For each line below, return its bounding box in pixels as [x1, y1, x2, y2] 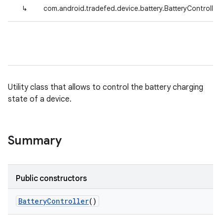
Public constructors [16, 174, 87, 184]
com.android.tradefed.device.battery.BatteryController [43, 4, 220, 13]
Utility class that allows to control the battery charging [8, 82, 203, 92]
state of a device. [8, 94, 72, 104]
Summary [8, 133, 62, 148]
